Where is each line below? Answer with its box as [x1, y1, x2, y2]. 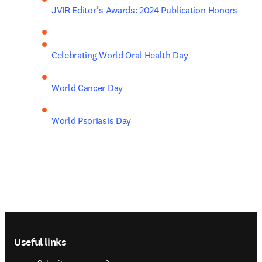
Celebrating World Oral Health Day [51, 49, 188, 61]
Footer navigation [4, 213, 131, 230]
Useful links [14, 235, 67, 249]
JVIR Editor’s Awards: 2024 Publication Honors [51, 4, 237, 16]
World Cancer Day [51, 81, 123, 94]
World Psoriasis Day [51, 114, 131, 126]
